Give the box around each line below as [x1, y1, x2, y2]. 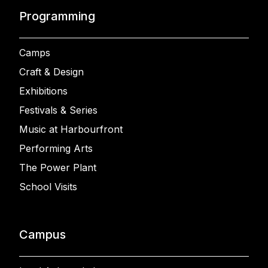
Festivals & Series [19, 103, 98, 116]
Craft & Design [19, 65, 84, 78]
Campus [19, 227, 66, 242]
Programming [19, 8, 95, 23]
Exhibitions [19, 84, 68, 97]
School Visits [19, 180, 77, 193]
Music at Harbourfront [19, 123, 123, 135]
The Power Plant [19, 161, 96, 173]
